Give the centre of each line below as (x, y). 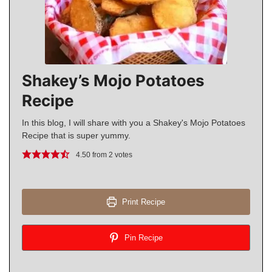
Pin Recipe (143, 237)
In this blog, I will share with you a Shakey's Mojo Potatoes (134, 122)
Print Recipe (143, 202)
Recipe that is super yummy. (76, 135)
